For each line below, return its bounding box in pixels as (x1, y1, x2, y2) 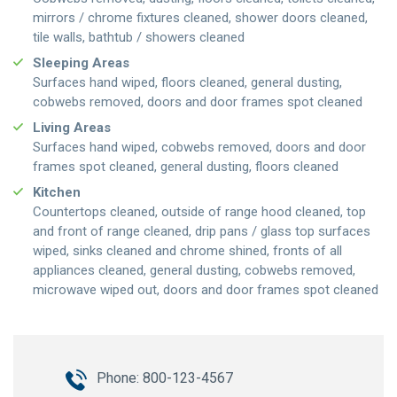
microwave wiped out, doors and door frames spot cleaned (33, 281, 378, 298)
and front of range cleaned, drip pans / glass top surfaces (33, 222, 370, 239)
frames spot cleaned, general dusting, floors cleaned (33, 158, 339, 175)
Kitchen (33, 183, 81, 200)
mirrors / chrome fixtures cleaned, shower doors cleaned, (33, 9, 368, 26)
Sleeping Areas (33, 54, 129, 71)
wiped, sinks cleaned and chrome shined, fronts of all (33, 242, 342, 259)
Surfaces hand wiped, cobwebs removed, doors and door (33, 138, 366, 155)
